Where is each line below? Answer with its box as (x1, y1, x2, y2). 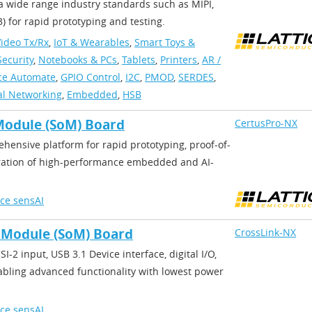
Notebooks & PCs (38, 53, 117, 66)
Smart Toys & (134, 36, 195, 49)
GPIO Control (61, 70, 120, 84)
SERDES (178, 70, 214, 84)
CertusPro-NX (235, 116, 298, 130)
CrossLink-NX (235, 226, 297, 239)
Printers (160, 53, 197, 66)
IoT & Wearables (54, 36, 130, 49)
